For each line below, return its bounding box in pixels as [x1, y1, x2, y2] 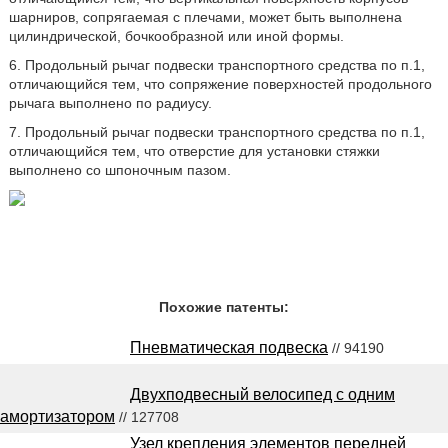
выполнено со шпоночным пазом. [8, 162, 231, 178]
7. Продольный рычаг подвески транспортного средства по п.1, [8, 124, 425, 140]
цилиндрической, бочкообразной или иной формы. [8, 28, 344, 44]
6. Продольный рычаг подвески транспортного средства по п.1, [8, 57, 425, 73]
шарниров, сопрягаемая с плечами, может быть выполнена [8, 9, 402, 25]
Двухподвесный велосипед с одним [130, 386, 395, 403]
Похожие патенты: [159, 299, 289, 315]
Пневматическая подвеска [130, 339, 328, 356]
